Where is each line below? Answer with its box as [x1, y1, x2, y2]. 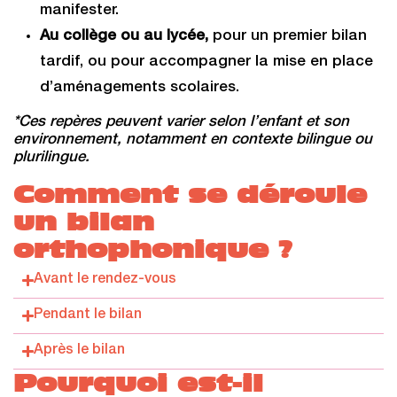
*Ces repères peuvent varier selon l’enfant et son [13, 115, 349, 130]
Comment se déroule [13, 181, 367, 208]
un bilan [13, 208, 154, 236]
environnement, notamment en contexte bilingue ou [13, 133, 372, 148]
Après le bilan [34, 344, 126, 358]
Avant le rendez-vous [34, 273, 177, 287]
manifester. [40, 4, 119, 19]
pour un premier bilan [213, 29, 367, 44]
